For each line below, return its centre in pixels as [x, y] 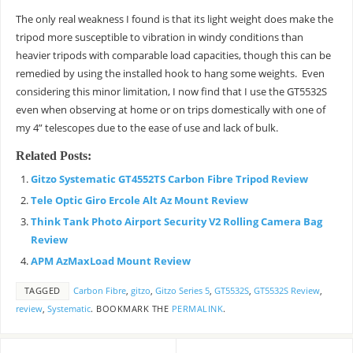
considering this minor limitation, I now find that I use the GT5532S [171, 91]
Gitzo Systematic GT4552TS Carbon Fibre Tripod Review [169, 180]
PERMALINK [197, 308]
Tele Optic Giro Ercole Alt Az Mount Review [139, 201]
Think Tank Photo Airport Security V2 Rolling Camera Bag [176, 222]
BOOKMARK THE [132, 308]
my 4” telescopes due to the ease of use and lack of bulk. [147, 128]
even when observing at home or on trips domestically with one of [170, 110]
